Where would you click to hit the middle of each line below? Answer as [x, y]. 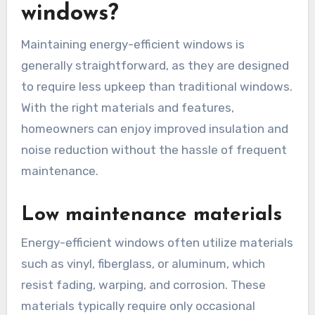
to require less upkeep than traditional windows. [156, 86]
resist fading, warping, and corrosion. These [143, 285]
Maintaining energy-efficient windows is [133, 44]
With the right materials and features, [127, 107]
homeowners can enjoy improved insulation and [154, 128]
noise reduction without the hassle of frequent [154, 149]
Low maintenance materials [151, 215]
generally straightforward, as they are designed [155, 65]
